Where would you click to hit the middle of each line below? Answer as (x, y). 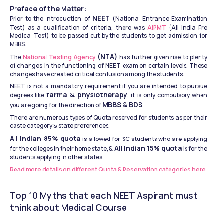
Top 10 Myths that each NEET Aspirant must (104, 195)
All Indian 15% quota (148, 148)
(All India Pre (188, 27)
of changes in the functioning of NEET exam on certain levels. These (108, 65)
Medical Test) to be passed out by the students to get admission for (108, 35)
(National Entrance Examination (158, 18)
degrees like (28, 95)
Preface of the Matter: (48, 8)
